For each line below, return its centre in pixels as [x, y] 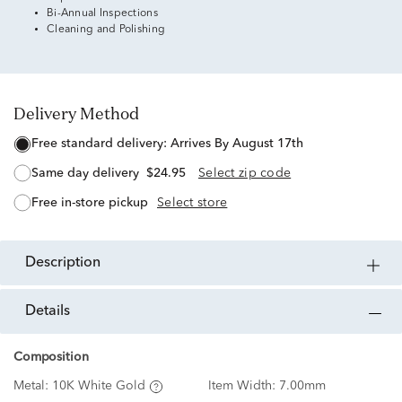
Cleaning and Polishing [106, 30]
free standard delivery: [105, 144]
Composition [51, 358]
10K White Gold [99, 386]
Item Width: [243, 386]
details [53, 312]
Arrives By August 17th [237, 144]
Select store [192, 202]
